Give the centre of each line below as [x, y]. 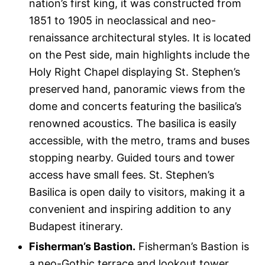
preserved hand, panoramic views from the [137, 89]
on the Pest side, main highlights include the [140, 55]
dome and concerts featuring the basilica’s [135, 106]
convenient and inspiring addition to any [130, 209]
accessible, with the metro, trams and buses [140, 141]
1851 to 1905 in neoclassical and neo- [123, 21]
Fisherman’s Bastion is [193, 247]
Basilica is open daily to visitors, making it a [137, 192]
